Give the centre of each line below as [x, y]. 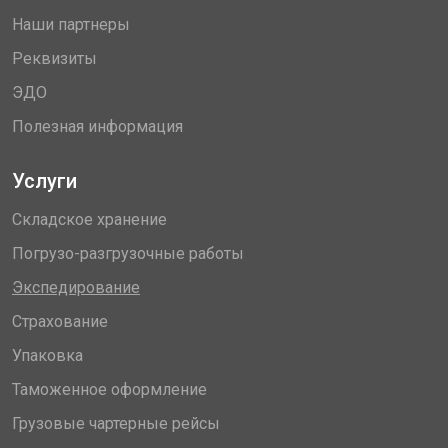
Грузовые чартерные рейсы [116, 423]
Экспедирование [76, 287]
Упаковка [47, 355]
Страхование [60, 321]
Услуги [44, 181]
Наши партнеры [71, 24]
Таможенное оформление [109, 389]
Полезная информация [97, 126]
